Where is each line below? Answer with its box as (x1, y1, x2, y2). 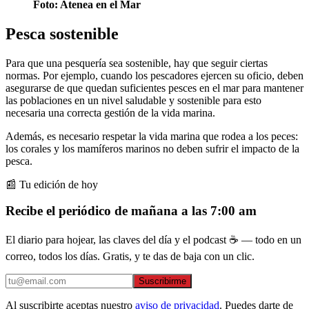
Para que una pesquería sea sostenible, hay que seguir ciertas (6, 57, 268, 69)
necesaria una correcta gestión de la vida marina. (6, 106, 215, 119)
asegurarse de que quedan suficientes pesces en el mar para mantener (6, 81, 303, 94)
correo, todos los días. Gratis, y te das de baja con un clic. (6, 250, 255, 263)
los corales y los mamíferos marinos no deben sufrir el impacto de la (6, 142, 299, 154)
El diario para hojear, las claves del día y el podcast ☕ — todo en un (6, 234, 301, 246)
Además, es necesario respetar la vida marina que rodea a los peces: (6, 130, 298, 142)
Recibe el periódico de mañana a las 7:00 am (6, 203, 257, 219)
